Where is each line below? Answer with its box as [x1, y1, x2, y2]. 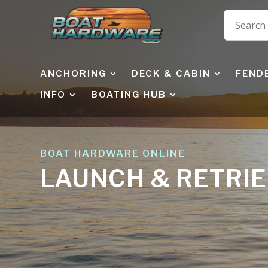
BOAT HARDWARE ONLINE [40, 148, 186, 160]
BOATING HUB [91, 89, 167, 100]
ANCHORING [40, 68, 107, 79]
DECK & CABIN [132, 68, 211, 79]
